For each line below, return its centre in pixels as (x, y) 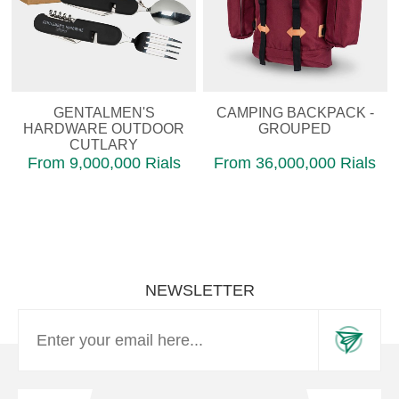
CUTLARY (104, 145)
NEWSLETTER (199, 291)
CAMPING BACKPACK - (295, 113)
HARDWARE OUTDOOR (104, 129)
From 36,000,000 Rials (295, 163)
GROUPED (295, 129)
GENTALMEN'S (104, 113)
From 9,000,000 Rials (104, 163)
